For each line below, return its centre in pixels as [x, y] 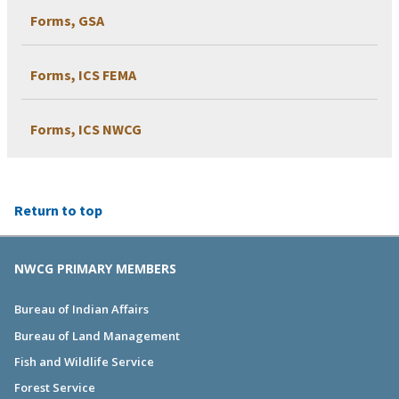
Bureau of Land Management [97, 335]
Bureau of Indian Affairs [81, 309]
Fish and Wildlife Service [84, 361]
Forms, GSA [67, 21]
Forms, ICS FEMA [83, 75]
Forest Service [55, 387]
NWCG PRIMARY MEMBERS [95, 269]
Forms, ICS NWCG [86, 130]
